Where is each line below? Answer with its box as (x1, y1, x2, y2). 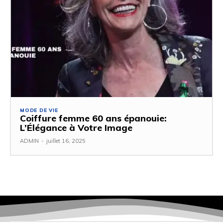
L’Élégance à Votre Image (20, 122, 132, 134)
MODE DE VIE (20, 107, 58, 114)
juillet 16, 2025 (46, 137, 86, 145)
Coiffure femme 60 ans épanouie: (20, 112, 167, 124)
